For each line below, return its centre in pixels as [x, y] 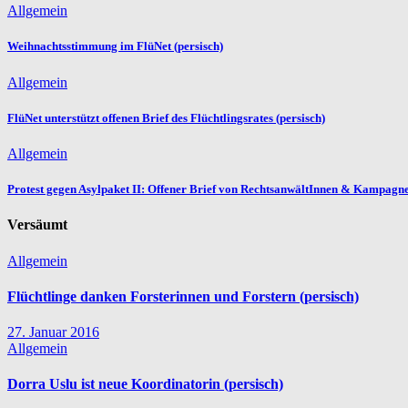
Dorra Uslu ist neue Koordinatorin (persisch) [145, 384]
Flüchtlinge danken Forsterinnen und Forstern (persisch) [183, 296]
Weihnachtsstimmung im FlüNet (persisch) [115, 46]
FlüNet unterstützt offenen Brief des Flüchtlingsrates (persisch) [166, 117]
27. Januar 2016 [53, 332]
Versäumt [37, 225]
